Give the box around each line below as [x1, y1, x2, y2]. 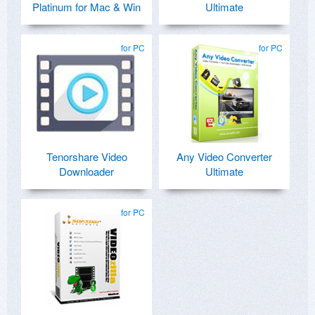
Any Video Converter [176, 148, 272, 164]
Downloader [59, 163, 114, 179]
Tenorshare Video [46, 148, 127, 164]
